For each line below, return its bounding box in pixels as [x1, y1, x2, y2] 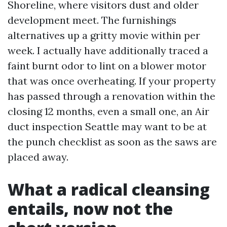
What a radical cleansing [8, 178, 210, 200]
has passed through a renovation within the [8, 90, 215, 102]
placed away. [8, 150, 68, 163]
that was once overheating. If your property [8, 74, 216, 87]
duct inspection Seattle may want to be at [8, 120, 207, 133]
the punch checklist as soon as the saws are [8, 135, 217, 148]
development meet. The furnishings [8, 14, 176, 26]
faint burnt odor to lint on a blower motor [8, 59, 206, 72]
